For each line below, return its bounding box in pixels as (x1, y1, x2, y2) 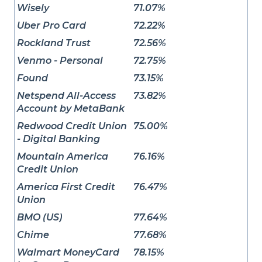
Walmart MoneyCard (17, 247, 119, 258)
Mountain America (17, 151, 108, 163)
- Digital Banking (17, 133, 100, 145)
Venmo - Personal (17, 55, 103, 67)
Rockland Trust (17, 37, 91, 49)
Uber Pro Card (17, 20, 86, 32)
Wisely (17, 2, 49, 14)
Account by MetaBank (17, 103, 125, 115)
